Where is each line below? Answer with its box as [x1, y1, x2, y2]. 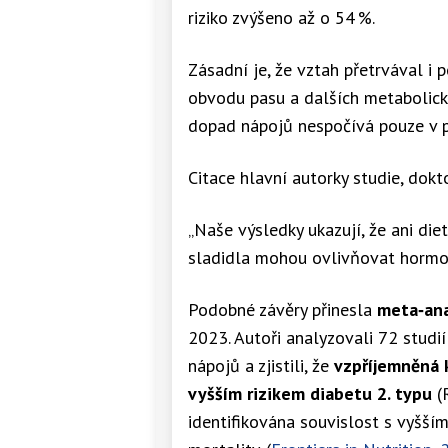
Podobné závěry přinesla [188, 297, 377, 321]
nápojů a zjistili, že [188, 353, 334, 377]
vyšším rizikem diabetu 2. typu [188, 381, 432, 405]
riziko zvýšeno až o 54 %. [188, 5, 375, 29]
